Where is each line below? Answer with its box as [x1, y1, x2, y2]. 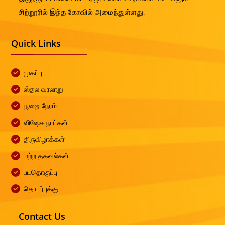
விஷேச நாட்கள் [24, 118, 68, 127]
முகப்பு [24, 68, 43, 77]
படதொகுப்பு [24, 167, 58, 177]
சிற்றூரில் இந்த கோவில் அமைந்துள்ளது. [19, 7, 145, 17]
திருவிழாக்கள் [24, 134, 65, 144]
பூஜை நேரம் [24, 101, 57, 110]
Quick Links [11, 37, 61, 49]
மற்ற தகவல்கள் [24, 151, 69, 160]
